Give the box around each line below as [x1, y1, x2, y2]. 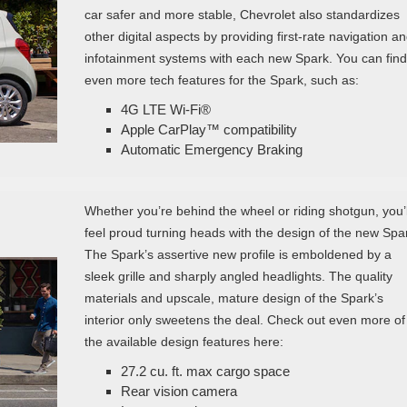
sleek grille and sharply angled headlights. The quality [84, 268, 392, 283]
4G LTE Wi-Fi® [120, 101, 211, 117]
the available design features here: [84, 333, 283, 349]
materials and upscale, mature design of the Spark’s [84, 290, 383, 305]
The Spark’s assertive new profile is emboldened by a [84, 246, 392, 262]
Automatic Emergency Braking [120, 141, 303, 157]
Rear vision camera [120, 382, 237, 399]
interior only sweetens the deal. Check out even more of [84, 312, 405, 327]
